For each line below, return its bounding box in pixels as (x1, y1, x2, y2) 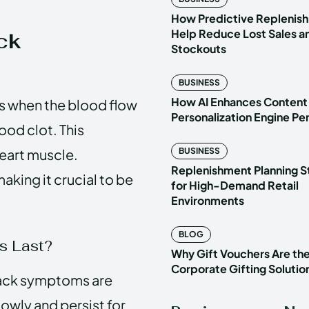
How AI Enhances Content (171, 94, 308, 109)
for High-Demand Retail (171, 177, 299, 192)
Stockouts (171, 41, 226, 56)
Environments (171, 192, 244, 208)
